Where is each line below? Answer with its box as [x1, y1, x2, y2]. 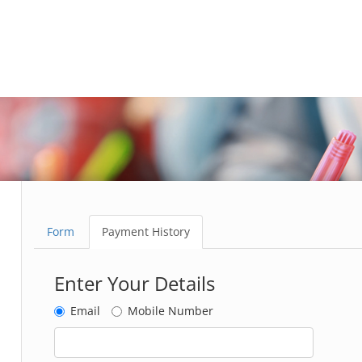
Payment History [102, 224, 191, 240]
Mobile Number [128, 303, 214, 319]
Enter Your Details [54, 270, 216, 297]
